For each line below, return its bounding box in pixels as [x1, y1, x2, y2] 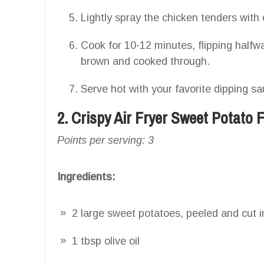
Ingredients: [57, 170, 115, 183]
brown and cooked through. [81, 55, 210, 67]
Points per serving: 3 [57, 134, 154, 146]
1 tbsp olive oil [72, 235, 140, 247]
